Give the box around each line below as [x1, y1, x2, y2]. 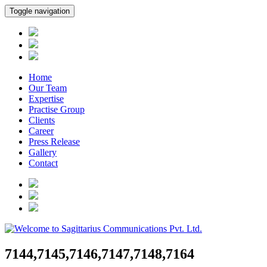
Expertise [29, 94, 64, 104]
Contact [29, 158, 58, 168]
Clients [29, 115, 55, 125]
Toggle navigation [10, 7, 70, 15]
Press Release [29, 136, 80, 147]
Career [29, 126, 54, 136]
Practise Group [29, 104, 85, 114]
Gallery [29, 147, 57, 157]
